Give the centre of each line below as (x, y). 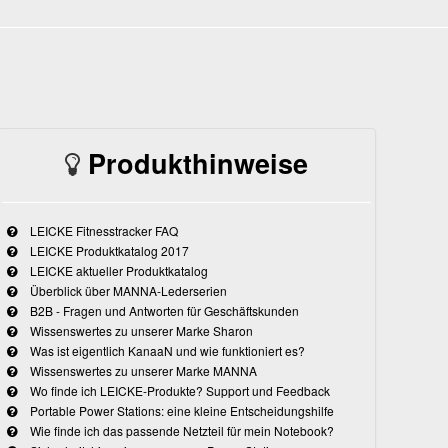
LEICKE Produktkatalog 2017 (107, 251)
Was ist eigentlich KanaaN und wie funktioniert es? (165, 351)
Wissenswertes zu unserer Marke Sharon (139, 331)
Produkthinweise (197, 163)
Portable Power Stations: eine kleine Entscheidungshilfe (180, 411)
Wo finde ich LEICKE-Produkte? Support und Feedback (178, 391)
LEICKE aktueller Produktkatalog (117, 271)
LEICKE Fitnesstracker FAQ (102, 231)
